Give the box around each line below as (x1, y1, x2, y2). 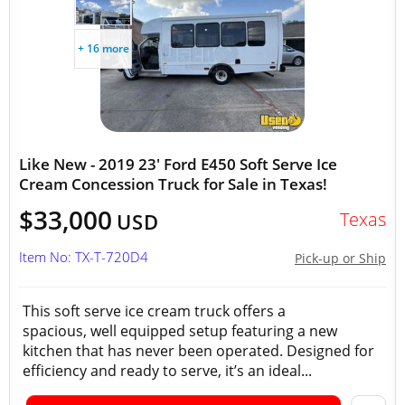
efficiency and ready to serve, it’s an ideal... (23, 361, 312, 381)
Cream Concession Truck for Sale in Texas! (19, 174, 327, 194)
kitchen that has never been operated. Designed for (23, 341, 374, 361)
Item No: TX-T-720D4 (19, 248, 148, 266)
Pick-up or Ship (295, 250, 386, 267)
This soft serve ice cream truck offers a (23, 301, 286, 321)
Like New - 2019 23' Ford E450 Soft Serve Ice (19, 154, 337, 174)
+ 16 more (77, 41, 129, 56)
